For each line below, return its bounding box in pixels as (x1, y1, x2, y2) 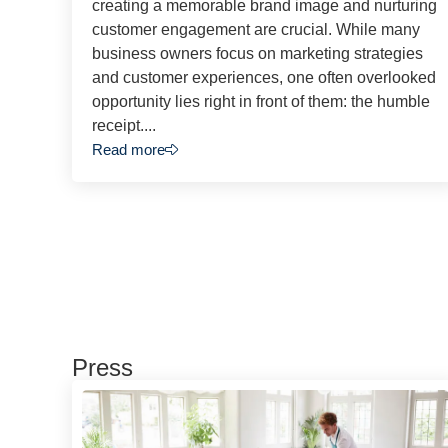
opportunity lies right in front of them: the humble (92, 92, 430, 110)
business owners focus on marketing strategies (92, 44, 423, 62)
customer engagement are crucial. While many (92, 20, 420, 38)
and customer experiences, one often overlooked (92, 68, 436, 86)
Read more (92, 140, 165, 158)
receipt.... (92, 116, 156, 134)
